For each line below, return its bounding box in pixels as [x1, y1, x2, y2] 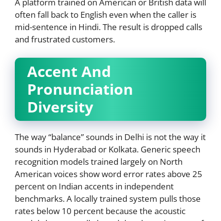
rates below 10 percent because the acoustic [15, 205, 185, 217]
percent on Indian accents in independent [15, 181, 174, 192]
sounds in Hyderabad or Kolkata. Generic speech [15, 144, 200, 155]
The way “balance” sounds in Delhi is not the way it [15, 131, 206, 143]
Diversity [27, 97, 93, 117]
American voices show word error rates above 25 [15, 168, 202, 180]
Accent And [27, 61, 111, 82]
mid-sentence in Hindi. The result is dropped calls [15, 21, 202, 33]
